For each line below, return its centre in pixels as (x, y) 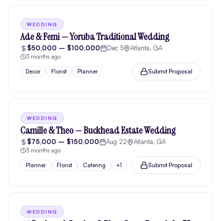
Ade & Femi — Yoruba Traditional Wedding (95, 37)
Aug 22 (116, 142)
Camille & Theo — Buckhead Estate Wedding (98, 130)
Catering (94, 165)
